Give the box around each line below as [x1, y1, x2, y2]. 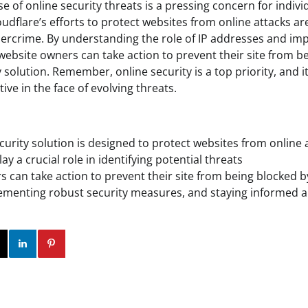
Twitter [2, 236, 40, 250]
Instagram [16, 236, 69, 250]
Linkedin [53, 236, 98, 250]
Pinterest [80, 236, 126, 250]
